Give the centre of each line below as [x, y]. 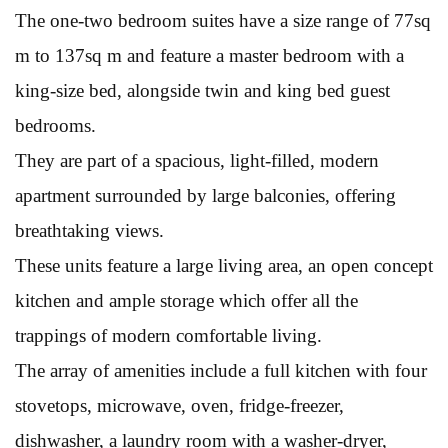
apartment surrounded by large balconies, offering [205, 195]
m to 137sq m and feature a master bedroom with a [209, 55]
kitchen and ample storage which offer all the [186, 300]
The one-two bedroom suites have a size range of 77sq [223, 20]
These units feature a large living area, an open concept [224, 265]
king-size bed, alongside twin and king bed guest [202, 90]
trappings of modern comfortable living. [168, 335]
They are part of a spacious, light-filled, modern [197, 160]
